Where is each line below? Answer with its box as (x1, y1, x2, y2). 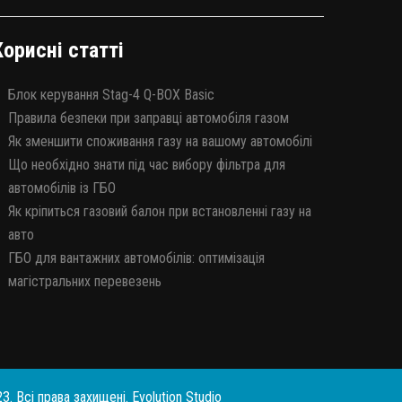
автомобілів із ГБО (8, 179, 116, 197)
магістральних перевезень (8, 273, 162, 291)
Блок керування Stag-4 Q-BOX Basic (8, 86, 214, 104)
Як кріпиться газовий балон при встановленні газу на (8, 203, 311, 221)
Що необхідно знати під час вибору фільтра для (8, 156, 285, 174)
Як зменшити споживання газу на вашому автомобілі (8, 133, 312, 151)
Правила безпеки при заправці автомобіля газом (8, 109, 289, 127)
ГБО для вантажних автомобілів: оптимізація (8, 249, 265, 267)
